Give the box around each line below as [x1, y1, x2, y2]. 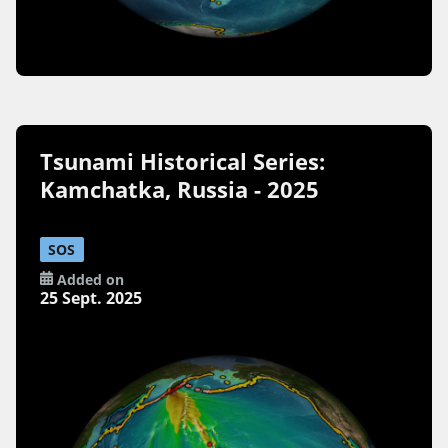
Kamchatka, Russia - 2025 [40, 173, 320, 205]
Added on [52, 270, 124, 290]
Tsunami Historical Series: [40, 145, 326, 177]
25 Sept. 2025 [40, 287, 143, 310]
